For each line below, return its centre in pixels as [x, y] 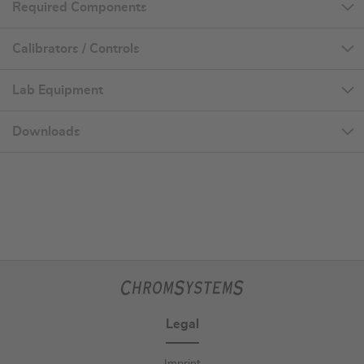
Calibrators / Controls [76, 49]
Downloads [46, 132]
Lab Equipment [58, 91]
